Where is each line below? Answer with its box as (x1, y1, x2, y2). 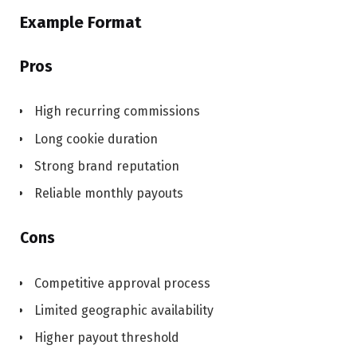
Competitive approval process (34, 276, 210, 292)
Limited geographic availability (34, 303, 214, 319)
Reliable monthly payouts (34, 185, 183, 201)
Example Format (20, 12, 141, 32)
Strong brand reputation (34, 158, 179, 174)
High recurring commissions (34, 104, 200, 120)
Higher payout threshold (34, 330, 179, 346)
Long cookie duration (34, 131, 158, 147)
